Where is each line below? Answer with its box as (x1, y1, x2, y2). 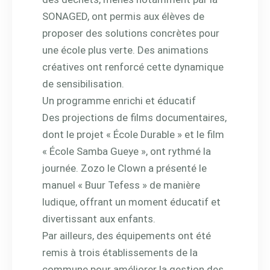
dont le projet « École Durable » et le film (42, 128, 224, 140)
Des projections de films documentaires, (42, 111, 227, 124)
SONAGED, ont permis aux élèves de (42, 10, 204, 22)
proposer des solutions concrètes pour (42, 27, 219, 39)
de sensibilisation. (42, 77, 124, 90)
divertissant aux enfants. (42, 212, 155, 225)
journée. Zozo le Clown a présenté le (42, 162, 207, 174)
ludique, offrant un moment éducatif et (42, 195, 221, 208)
